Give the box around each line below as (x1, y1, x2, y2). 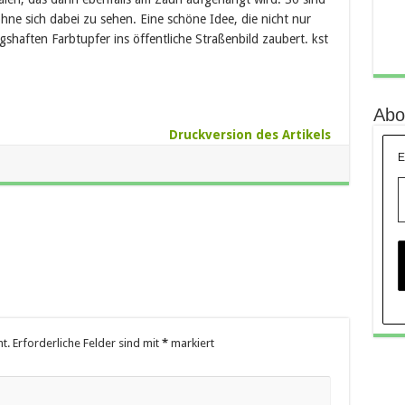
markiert (167, 336, 214, 350)
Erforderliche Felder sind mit (12, 336, 162, 350)
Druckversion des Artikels (168, 127, 331, 142)
